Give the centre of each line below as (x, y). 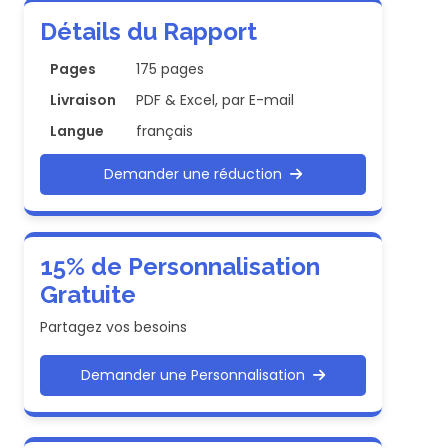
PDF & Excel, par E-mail (215, 99)
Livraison (83, 99)
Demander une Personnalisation (196, 374)
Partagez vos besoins (113, 326)
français (164, 130)
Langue (77, 130)
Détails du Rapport (148, 31)
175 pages (170, 68)
